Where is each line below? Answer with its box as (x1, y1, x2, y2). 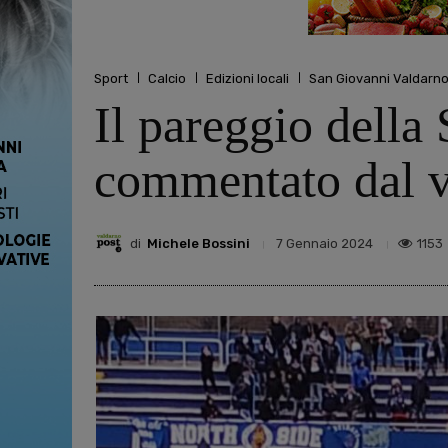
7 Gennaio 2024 (276, 236, 373, 252)
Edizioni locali (206, 70, 289, 86)
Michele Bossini (147, 235, 250, 251)
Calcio (148, 70, 186, 86)
